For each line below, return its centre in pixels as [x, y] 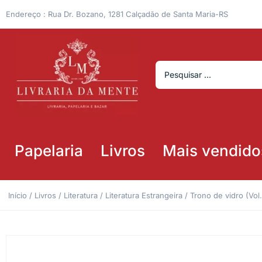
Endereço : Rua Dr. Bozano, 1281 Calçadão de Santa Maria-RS [117, 14]
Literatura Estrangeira [144, 195]
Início [18, 195]
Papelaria [49, 150]
